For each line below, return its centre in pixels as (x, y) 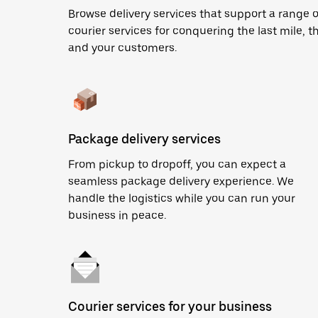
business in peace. (117, 215)
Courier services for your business (170, 306)
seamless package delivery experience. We (181, 181)
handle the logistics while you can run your (182, 198)
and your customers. (122, 48)
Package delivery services (144, 139)
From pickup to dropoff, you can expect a (177, 164)
